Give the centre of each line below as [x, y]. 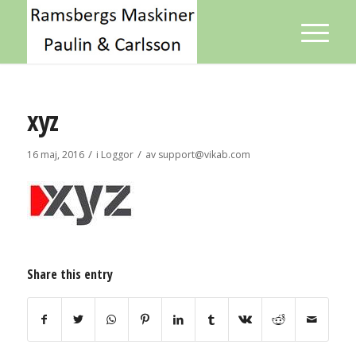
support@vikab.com [204, 155]
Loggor [117, 155]
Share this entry [70, 274]
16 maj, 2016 [55, 155]
